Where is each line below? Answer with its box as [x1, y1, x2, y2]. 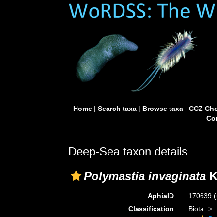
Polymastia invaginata [84, 170, 206, 183]
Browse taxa [142, 105, 183, 112]
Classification [128, 205, 174, 213]
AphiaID [147, 192, 174, 200]
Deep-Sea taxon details [68, 145, 187, 158]
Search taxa [97, 105, 137, 112]
